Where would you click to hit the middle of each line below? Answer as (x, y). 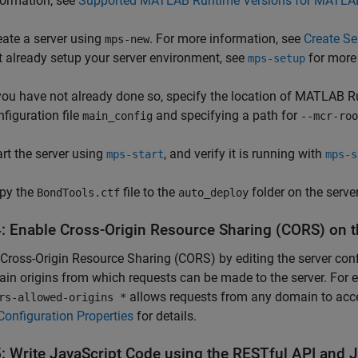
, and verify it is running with (245, 154)
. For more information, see (227, 39)
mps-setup (276, 58)
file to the (149, 192)
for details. (165, 316)
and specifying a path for (227, 115)
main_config (117, 116)
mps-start (135, 154)
